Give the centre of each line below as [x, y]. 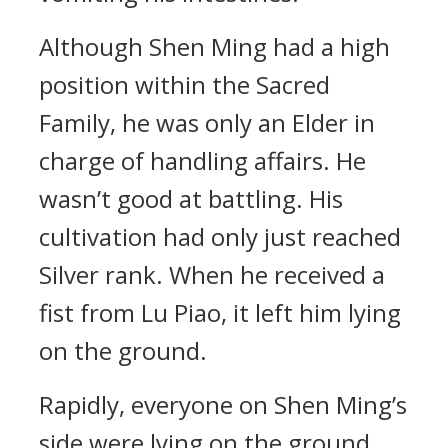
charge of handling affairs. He [202, 160]
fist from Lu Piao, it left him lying [220, 312]
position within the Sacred [184, 84]
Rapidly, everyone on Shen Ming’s [223, 404]
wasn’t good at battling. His [191, 198]
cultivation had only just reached [220, 236]
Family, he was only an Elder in [207, 122]
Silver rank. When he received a [212, 274]
